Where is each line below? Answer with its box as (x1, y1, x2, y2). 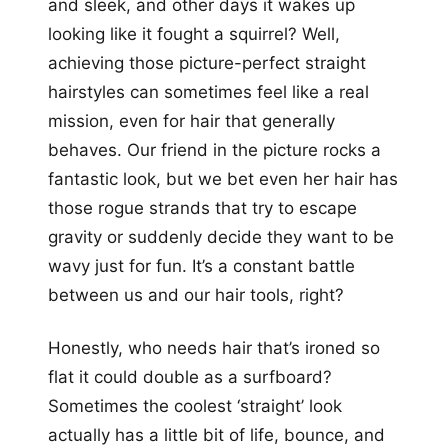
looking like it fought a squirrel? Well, (48, 24, 340, 45)
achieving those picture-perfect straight (48, 53, 366, 74)
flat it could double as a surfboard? (48, 367, 332, 388)
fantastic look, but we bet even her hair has (48, 169, 398, 190)
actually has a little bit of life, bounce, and (48, 425, 385, 446)
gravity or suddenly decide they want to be (48, 227, 394, 248)
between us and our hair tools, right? (48, 285, 344, 306)
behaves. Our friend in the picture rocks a (48, 140, 381, 161)
